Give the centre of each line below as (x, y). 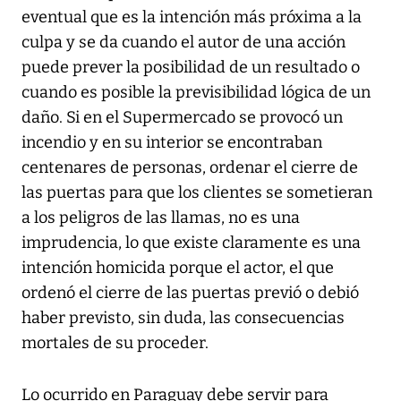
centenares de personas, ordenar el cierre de (190, 168)
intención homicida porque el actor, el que (178, 268)
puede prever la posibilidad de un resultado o (191, 68)
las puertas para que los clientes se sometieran (197, 193)
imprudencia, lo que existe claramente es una (191, 243)
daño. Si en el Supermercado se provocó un (182, 118)
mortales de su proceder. (115, 343)
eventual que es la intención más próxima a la (192, 17)
